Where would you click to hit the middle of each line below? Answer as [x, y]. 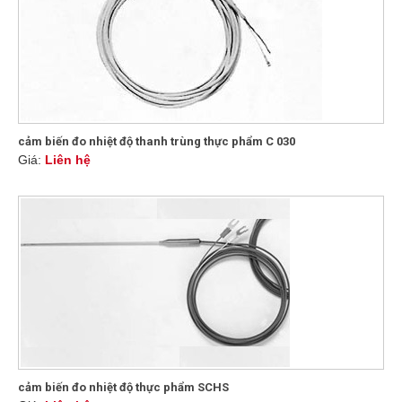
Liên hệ [68, 159]
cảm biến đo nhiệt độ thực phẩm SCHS [123, 387]
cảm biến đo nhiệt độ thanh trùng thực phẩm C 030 [157, 141]
